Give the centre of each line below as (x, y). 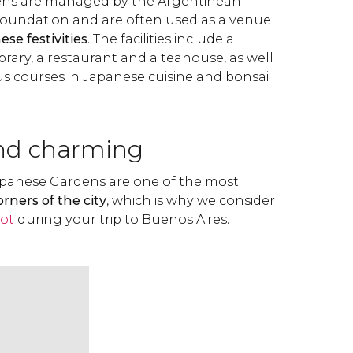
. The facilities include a (161, 39)
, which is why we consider (191, 201)
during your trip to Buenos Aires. (122, 219)
